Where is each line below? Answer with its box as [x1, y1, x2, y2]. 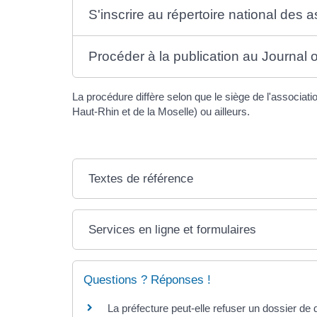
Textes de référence [88, 172, 194, 185]
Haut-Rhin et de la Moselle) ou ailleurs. [72, 105, 250, 117]
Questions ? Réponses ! [83, 273, 211, 287]
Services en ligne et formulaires [88, 223, 257, 236]
